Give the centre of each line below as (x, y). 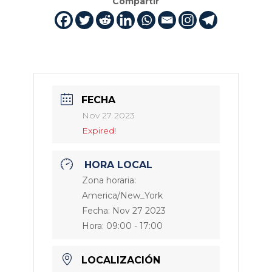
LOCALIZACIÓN (121, 260)
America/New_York (122, 196)
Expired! (99, 131)
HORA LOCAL (118, 165)
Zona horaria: (109, 181)
